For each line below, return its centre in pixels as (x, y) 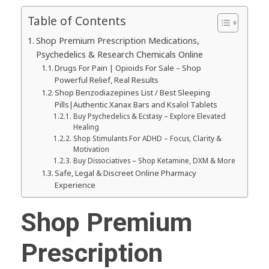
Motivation (91, 149)
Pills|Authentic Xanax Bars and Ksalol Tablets (136, 104)
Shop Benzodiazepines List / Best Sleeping (133, 92)
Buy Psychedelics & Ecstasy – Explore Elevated (149, 116)
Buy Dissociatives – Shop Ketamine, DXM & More (154, 160)
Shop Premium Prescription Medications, (117, 40)
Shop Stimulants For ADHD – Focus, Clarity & (147, 138)
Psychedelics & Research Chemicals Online (119, 54)
